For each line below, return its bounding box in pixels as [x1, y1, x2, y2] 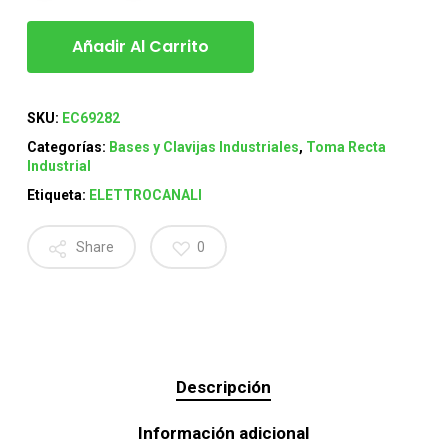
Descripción [176, 376, 272, 397]
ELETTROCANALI [88, 186, 202, 203]
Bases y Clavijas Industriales [108, 138, 299, 155]
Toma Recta [305, 138, 386, 155]
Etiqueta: [26, 186, 89, 203]
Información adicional [138, 422, 310, 443]
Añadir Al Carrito [71, 34, 209, 58]
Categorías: [26, 138, 109, 155]
